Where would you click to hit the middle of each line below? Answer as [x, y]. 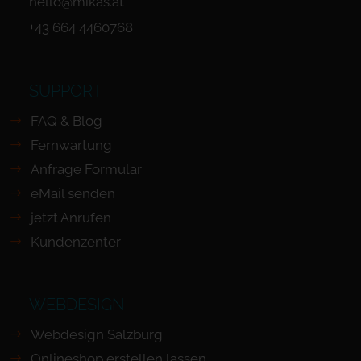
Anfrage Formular [86, 169]
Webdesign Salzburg [96, 334]
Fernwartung [71, 145]
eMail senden [73, 193]
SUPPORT [66, 91]
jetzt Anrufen [71, 218]
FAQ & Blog [66, 121]
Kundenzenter [75, 242]
